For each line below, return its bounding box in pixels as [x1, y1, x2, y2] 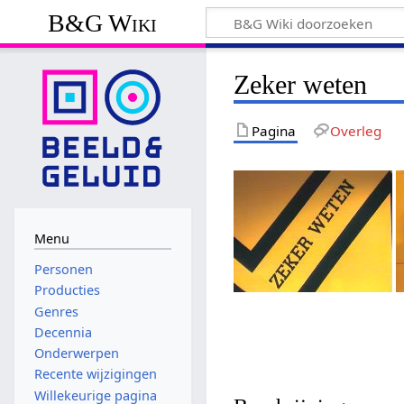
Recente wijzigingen [33, 365, 157, 383]
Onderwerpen [33, 344, 119, 363]
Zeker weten [234, 69, 368, 100]
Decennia [33, 323, 92, 341]
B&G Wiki [48, 8, 158, 37]
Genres [33, 302, 78, 320]
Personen [33, 261, 93, 279]
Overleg [329, 121, 381, 140]
